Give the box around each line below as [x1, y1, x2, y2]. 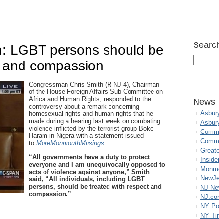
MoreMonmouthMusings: [36, 139, 106, 147]
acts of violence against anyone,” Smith [29, 168, 150, 175]
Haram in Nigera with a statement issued [29, 132, 144, 139]
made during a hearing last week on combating [29, 117, 160, 125]
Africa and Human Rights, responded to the [29, 95, 151, 103]
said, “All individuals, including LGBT [29, 175, 145, 183]
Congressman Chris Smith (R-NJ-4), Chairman [29, 81, 159, 88]
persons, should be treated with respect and [29, 183, 162, 190]
